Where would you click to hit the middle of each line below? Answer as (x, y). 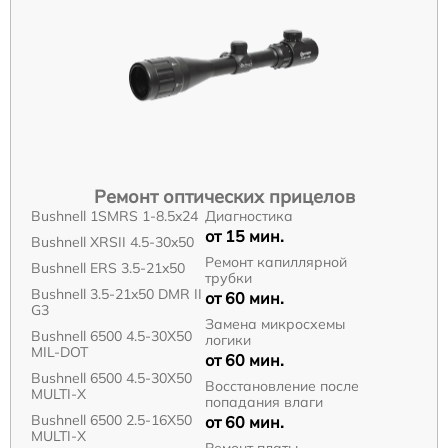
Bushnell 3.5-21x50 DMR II (116, 293)
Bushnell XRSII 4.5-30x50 (112, 241)
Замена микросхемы (274, 323)
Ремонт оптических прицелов (224, 196)
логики (227, 339)
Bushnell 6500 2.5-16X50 (111, 419)
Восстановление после (281, 385)
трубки (228, 277)
